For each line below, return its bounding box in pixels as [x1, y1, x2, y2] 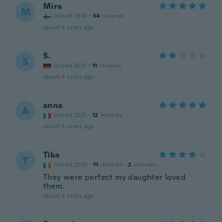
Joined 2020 [53, 161, 88, 168]
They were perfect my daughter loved [43, 172, 186, 182]
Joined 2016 [53, 12, 87, 20]
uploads [133, 161, 156, 168]
